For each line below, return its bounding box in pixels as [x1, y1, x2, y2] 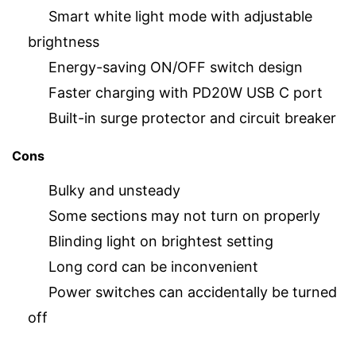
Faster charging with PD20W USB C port [48, 84, 323, 102]
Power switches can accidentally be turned [48, 283, 337, 300]
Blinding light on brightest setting [48, 232, 273, 250]
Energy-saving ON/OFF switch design [48, 59, 303, 76]
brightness [28, 33, 99, 51]
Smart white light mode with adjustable [48, 8, 312, 25]
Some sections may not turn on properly [48, 207, 320, 224]
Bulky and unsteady [48, 181, 180, 199]
